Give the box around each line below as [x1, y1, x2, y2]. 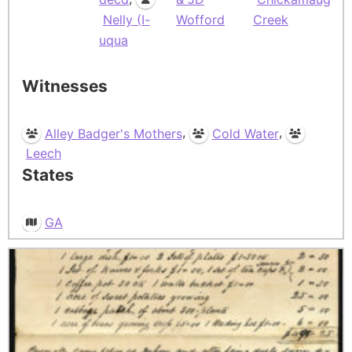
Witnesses [22, 75, 108, 96]
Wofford [176, 11, 225, 27]
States [22, 165, 74, 185]
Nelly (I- [102, 11, 150, 27]
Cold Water [211, 125, 279, 141]
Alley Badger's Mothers [44, 125, 182, 141]
